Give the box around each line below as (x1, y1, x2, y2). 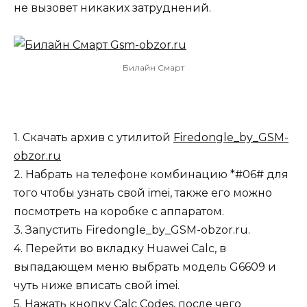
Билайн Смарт (123, 62, 184, 73)
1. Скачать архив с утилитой (14, 131, 173, 145)
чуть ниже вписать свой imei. (14, 279, 180, 293)
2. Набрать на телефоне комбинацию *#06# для (14, 168, 288, 182)
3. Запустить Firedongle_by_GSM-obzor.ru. (14, 223, 250, 237)
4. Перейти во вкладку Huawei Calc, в (14, 242, 226, 256)
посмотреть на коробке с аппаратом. (14, 205, 224, 219)
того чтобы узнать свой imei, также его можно (14, 186, 272, 200)
